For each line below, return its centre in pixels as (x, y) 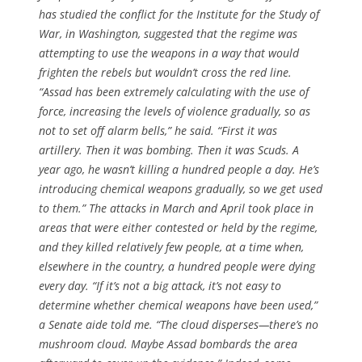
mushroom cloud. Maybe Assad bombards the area (168, 343)
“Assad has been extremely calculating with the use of (174, 91)
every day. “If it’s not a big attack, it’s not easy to (160, 285)
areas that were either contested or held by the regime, (178, 227)
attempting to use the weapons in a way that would (169, 53)
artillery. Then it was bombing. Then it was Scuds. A (169, 149)
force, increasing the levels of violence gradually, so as (175, 111)
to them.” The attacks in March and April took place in (176, 208)
